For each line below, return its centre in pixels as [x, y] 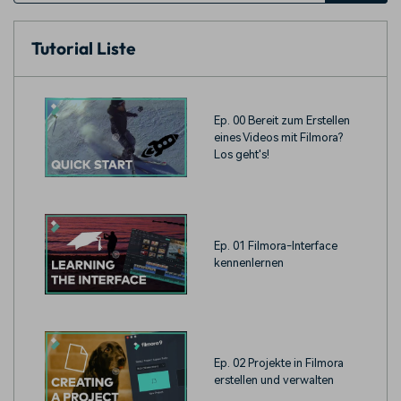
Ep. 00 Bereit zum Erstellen [282, 120]
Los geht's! [242, 154]
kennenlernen [249, 263]
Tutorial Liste [84, 48]
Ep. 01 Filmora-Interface [276, 246]
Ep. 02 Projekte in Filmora [279, 363]
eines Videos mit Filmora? [278, 137]
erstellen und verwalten [274, 380]
